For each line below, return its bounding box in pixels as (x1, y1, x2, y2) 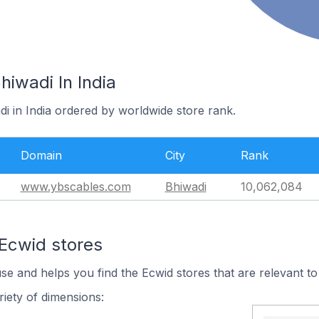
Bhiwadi (164, 179, 206, 194)
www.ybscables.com (20, 179, 131, 194)
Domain (20, 148, 62, 162)
